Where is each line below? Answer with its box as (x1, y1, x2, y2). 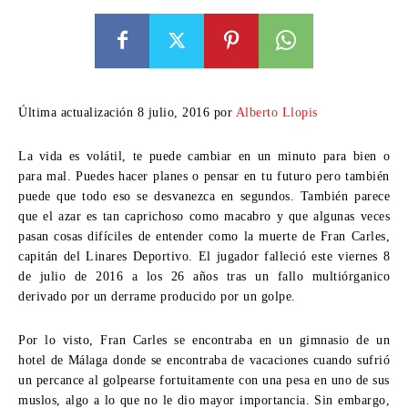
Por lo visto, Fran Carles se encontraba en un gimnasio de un (18, 332, 390, 347)
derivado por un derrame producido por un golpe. (18, 289, 300, 303)
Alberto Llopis (235, 105, 318, 119)
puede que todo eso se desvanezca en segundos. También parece (18, 189, 390, 203)
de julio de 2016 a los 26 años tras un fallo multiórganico (18, 269, 390, 283)
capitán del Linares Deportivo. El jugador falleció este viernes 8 (18, 249, 390, 263)
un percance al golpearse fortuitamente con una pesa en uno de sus (18, 372, 390, 387)
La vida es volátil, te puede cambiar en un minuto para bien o (18, 148, 390, 163)
